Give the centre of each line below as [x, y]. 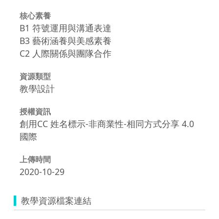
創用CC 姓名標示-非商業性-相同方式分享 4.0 [107, 123]
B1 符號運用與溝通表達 [66, 28]
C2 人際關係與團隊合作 [66, 53]
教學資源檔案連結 [56, 200]
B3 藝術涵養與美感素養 [66, 40]
